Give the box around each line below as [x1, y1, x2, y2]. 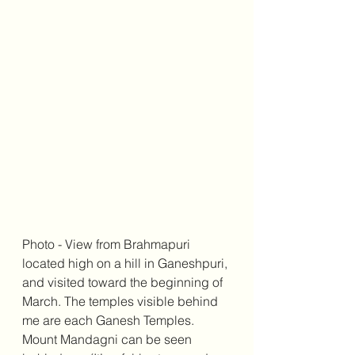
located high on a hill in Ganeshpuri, [22, 255, 231, 272]
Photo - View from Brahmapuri [22, 236, 193, 253]
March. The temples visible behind [22, 293, 221, 310]
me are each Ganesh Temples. [22, 312, 197, 329]
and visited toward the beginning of [22, 274, 226, 291]
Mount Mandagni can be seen [22, 331, 195, 348]
